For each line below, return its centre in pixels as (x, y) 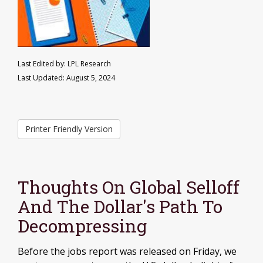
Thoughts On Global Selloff (129, 187)
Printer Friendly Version (69, 129)
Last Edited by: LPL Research (64, 64)
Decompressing (82, 226)
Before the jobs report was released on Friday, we (127, 251)
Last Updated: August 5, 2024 (66, 78)
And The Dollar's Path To (120, 206)
